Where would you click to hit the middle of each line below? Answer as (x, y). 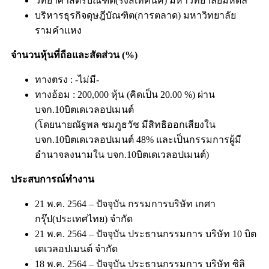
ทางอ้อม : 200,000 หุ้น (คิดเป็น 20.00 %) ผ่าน (125, 94)
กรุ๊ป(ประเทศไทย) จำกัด (84, 219)
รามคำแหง (58, 30)
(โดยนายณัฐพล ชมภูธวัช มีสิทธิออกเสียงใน (125, 124)
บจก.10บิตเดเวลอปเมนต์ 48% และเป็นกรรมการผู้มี (138, 139)
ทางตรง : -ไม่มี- (67, 79)
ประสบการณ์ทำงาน (53, 179)
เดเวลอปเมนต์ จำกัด (76, 249)
